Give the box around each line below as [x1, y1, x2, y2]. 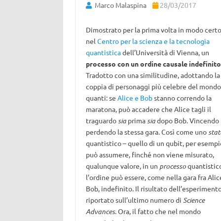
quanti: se [85, 93, 117, 102]
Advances [85, 207, 115, 216]
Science [183, 195, 205, 205]
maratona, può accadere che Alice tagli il [85, 105, 211, 113]
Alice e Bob [117, 93, 152, 102]
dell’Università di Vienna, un [120, 48, 209, 57]
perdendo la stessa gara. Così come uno [85, 127, 208, 136]
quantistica [85, 48, 121, 57]
